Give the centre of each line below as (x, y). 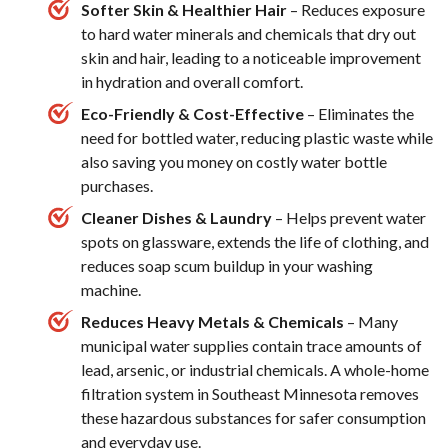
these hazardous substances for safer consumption (253, 417)
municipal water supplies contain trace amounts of (251, 345)
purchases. (117, 185)
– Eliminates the (360, 113)
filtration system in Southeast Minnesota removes (250, 393)
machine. (111, 289)
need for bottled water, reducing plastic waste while (257, 137)
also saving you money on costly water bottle (234, 161)
